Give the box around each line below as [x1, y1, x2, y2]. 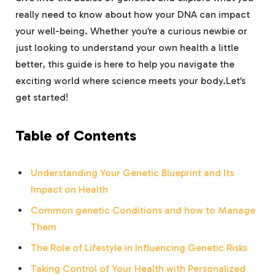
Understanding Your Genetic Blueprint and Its [31, 167, 234, 179]
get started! [15, 91, 68, 104]
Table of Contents [15, 127, 136, 145]
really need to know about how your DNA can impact [15, 9, 250, 21]
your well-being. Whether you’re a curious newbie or [15, 25, 247, 37]
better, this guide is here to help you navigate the [15, 58, 234, 71]
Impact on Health [31, 184, 108, 196]
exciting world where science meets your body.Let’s [15, 75, 246, 87]
